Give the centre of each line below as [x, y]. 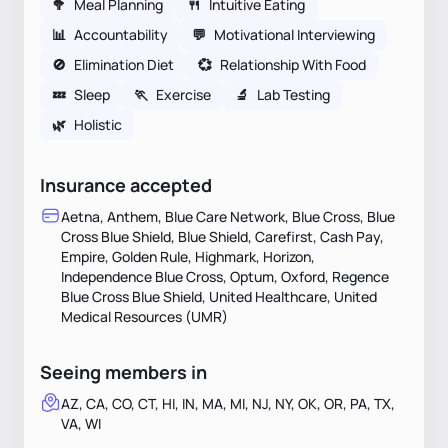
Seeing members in [123, 371]
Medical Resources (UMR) [144, 316]
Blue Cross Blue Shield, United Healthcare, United [219, 296]
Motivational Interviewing [294, 34]
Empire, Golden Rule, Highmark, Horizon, [188, 256]
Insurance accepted [126, 184]
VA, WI [81, 423]
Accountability [121, 34]
